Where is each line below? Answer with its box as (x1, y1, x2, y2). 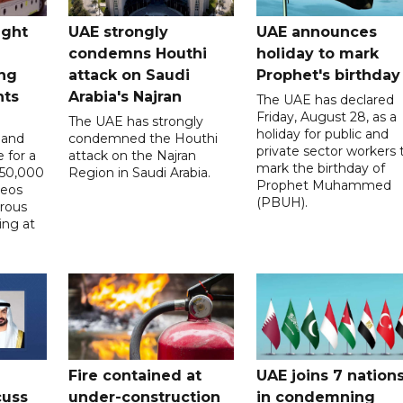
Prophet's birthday (255, 66, 400, 84)
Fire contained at (68, 366, 202, 384)
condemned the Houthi (68, 130, 219, 147)
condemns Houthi (68, 44, 208, 62)
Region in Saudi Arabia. (68, 164, 211, 181)
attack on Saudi (68, 66, 191, 84)
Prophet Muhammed (255, 176, 391, 193)
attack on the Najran (68, 147, 197, 164)
